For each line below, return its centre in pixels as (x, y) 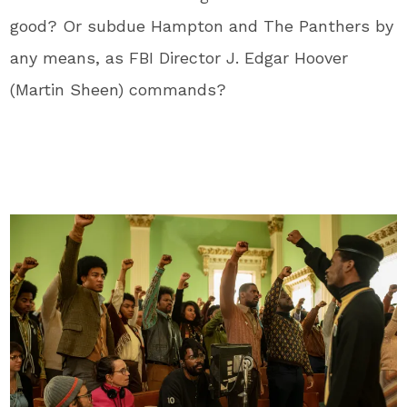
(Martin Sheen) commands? (119, 89)
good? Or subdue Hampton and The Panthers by (202, 26)
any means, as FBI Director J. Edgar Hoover (179, 58)
